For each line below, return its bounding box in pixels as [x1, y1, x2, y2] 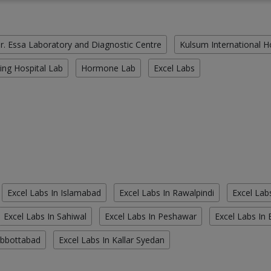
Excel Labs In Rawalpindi [119, 187, 214, 199]
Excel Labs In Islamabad [7, 187, 101, 199]
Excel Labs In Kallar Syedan [59, 234, 165, 246]
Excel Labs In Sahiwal [4, 211, 87, 223]
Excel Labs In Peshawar [105, 211, 197, 223]
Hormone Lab [81, 62, 135, 74]
